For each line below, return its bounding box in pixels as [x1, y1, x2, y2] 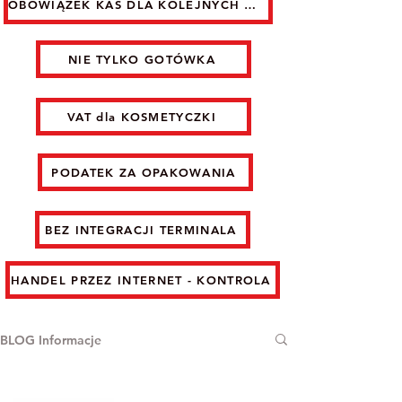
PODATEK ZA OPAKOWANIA [51, 164, 236, 179]
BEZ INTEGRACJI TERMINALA [45, 222, 237, 237]
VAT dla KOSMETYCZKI [67, 109, 216, 124]
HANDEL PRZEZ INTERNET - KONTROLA [11, 272, 271, 287]
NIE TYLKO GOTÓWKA [67, 51, 216, 66]
